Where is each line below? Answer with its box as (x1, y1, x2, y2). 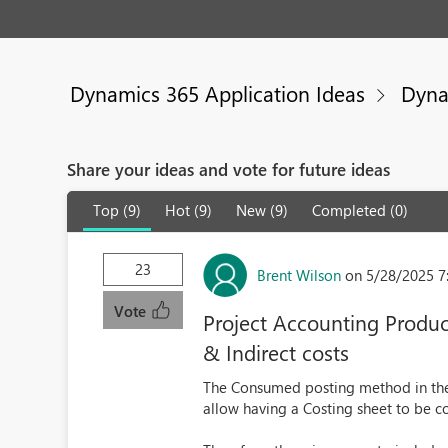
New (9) (236, 200, 289, 220)
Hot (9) (165, 200, 213, 220)
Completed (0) (312, 200, 409, 220)
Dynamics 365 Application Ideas (70, 79, 366, 107)
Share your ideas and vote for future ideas (67, 158, 391, 180)
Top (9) (93, 200, 142, 220)
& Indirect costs (203, 338, 350, 366)
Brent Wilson (257, 264, 342, 285)
